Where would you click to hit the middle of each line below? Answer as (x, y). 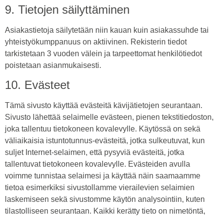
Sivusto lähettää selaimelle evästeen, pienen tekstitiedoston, (109, 117)
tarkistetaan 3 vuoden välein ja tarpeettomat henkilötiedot (103, 53)
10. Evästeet (37, 85)
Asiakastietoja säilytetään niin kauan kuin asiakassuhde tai (107, 30)
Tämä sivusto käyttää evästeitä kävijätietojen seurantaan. (104, 105)
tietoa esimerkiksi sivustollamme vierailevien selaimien (100, 187)
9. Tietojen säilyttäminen (67, 9)
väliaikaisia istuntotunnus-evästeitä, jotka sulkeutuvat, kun (105, 140)
